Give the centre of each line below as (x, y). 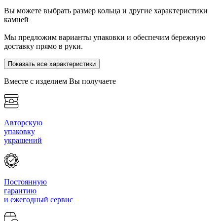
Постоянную (25, 182)
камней (16, 19)
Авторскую (23, 122)
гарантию (20, 190)
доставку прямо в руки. (43, 46)
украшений (23, 140)
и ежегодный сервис (38, 199)
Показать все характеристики (73, 64)
